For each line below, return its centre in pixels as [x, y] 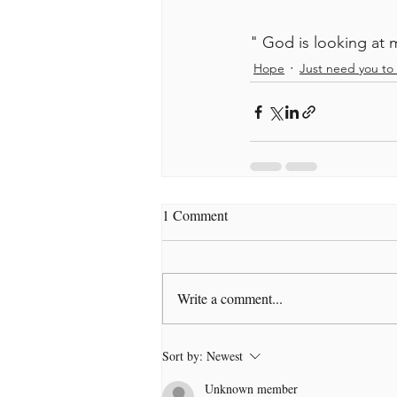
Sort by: [183, 356]
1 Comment [195, 215]
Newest [225, 356]
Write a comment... [230, 298]
